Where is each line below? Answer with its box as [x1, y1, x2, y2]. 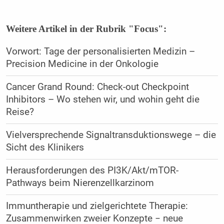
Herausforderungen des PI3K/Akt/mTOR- [5, 165, 178, 176]
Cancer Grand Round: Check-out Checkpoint [5, 81, 189, 93]
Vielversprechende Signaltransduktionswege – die [5, 129, 216, 141]
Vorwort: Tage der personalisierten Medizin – [5, 46, 195, 57]
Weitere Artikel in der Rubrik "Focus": [5, 23, 166, 34]
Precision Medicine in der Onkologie [5, 58, 158, 70]
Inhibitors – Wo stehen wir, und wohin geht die [5, 94, 199, 105]
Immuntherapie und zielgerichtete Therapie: [5, 200, 188, 212]
